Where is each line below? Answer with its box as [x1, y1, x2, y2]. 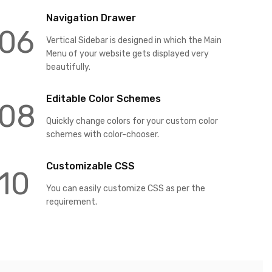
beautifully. [46, 61, 90, 72]
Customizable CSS [46, 160, 135, 172]
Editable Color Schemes [46, 92, 161, 104]
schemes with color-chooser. [46, 129, 159, 140]
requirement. [46, 196, 97, 207]
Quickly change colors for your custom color [46, 115, 218, 126]
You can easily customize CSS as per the [46, 183, 205, 194]
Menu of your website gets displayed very [46, 48, 209, 59]
